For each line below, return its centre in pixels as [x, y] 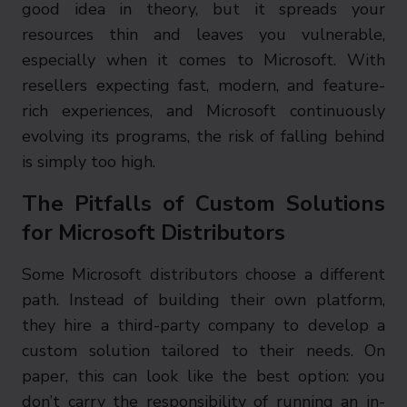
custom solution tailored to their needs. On [203, 351]
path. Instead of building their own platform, [203, 300]
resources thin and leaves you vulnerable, [203, 35]
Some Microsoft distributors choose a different [203, 274]
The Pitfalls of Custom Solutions [203, 203]
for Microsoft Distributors [154, 233]
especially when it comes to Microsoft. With [203, 60]
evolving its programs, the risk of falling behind [203, 136]
